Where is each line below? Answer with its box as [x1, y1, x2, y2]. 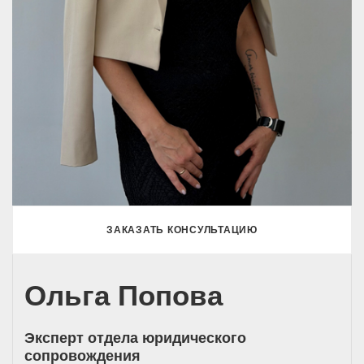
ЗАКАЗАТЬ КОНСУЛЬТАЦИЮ [106, 223, 258, 236]
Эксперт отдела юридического [24, 329, 246, 346]
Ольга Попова [24, 279, 223, 311]
